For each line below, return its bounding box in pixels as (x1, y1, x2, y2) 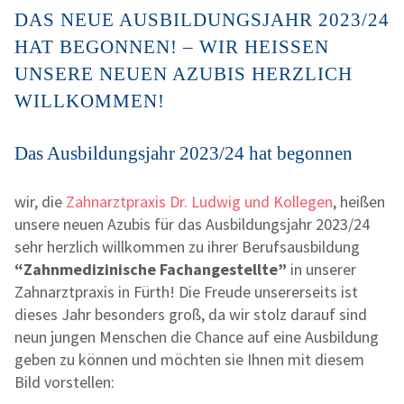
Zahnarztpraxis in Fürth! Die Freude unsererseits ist (14, 280, 358, 302)
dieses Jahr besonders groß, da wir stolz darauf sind (14, 303, 367, 325)
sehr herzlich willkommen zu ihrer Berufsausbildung (14, 235, 360, 257)
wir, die (14, 190, 66, 212)
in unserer (290, 258, 356, 280)
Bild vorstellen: (14, 371, 115, 392)
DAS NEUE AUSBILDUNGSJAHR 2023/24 (14, 8, 390, 31)
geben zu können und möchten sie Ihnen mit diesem (14, 348, 364, 370)
